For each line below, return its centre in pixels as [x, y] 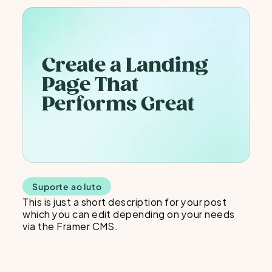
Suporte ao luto [67, 186]
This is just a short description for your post [125, 201]
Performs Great [118, 104]
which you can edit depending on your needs [129, 213]
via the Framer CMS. [70, 226]
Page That [90, 85]
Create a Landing [125, 65]
